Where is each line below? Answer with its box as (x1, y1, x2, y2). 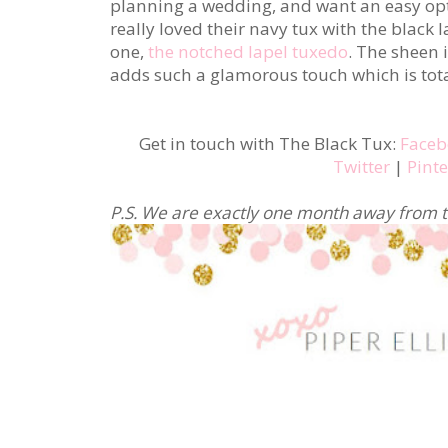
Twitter (332, 154, 390, 178)
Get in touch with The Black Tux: (139, 131, 400, 155)
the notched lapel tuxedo (148, 39, 348, 63)
